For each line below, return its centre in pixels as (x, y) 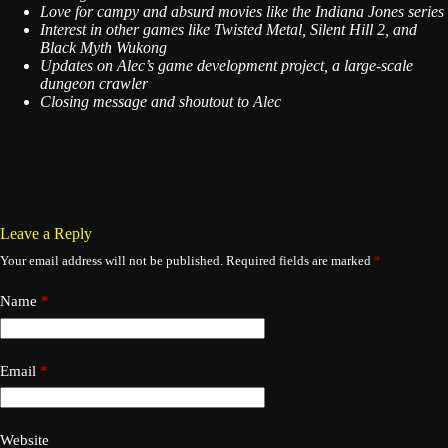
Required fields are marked (300, 260)
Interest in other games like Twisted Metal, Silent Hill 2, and (228, 29)
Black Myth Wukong (103, 47)
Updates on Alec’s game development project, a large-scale (226, 65)
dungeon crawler (94, 83)
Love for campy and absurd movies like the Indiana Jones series (242, 11)
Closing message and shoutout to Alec (160, 101)
